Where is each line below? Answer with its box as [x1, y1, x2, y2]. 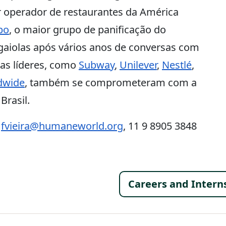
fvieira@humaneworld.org [1, 119, 123, 133]
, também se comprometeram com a [25, 76, 197, 89]
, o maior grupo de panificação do [9, 23, 166, 36]
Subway [79, 58, 115, 72]
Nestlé [162, 58, 192, 72]
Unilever [120, 58, 157, 72]
